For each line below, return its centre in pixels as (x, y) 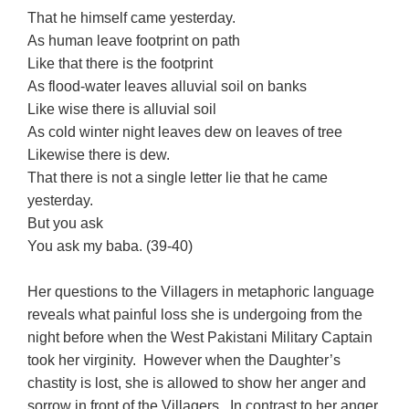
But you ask (66, 223)
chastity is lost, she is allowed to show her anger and (197, 383)
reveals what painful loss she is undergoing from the (195, 314)
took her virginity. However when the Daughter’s (184, 360)
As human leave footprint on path (134, 40)
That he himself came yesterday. (132, 17)
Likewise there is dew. (99, 154)
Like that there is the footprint (122, 63)
